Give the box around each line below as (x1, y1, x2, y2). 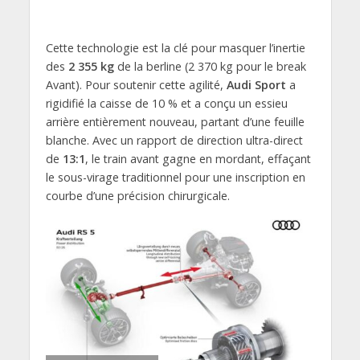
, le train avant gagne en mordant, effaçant (84, 151, 311, 167)
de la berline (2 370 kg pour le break (113, 59, 306, 75)
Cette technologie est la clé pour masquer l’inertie (45, 40, 305, 56)
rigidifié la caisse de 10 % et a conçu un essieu (45, 96, 288, 112)
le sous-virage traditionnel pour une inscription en (45, 170, 305, 186)
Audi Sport (226, 77, 286, 93)
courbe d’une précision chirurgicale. (45, 188, 230, 204)
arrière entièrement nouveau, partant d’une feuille (45, 114, 305, 130)
